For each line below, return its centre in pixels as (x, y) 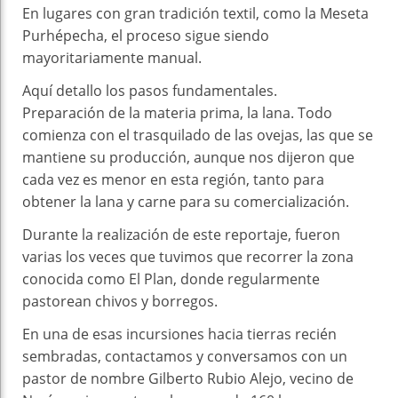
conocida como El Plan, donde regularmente (171, 279)
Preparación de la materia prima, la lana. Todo (177, 112)
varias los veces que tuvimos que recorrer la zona (188, 256)
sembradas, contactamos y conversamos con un (185, 356)
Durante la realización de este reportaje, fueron (181, 234)
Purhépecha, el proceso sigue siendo (146, 35)
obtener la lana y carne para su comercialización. (186, 201)
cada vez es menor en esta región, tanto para (173, 179)
